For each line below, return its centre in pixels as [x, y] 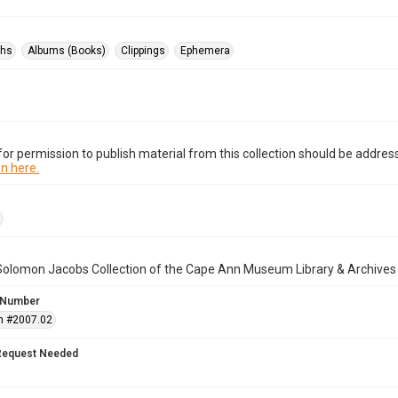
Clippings [143, 51]
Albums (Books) [67, 51]
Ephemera [205, 51]
